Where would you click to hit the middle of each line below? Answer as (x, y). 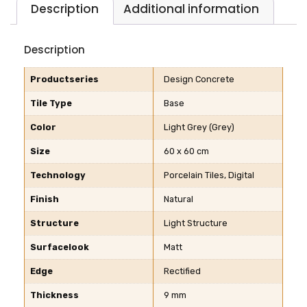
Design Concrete (199, 79)
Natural (179, 199)
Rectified (182, 271)
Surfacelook (60, 247)
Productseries (64, 79)
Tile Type (51, 103)
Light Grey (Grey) (199, 127)
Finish (45, 199)
